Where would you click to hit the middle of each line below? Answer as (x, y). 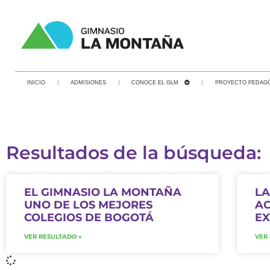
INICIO (36, 82)
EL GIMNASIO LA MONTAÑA (103, 192)
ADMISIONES (89, 82)
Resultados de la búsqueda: (133, 152)
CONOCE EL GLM (155, 82)
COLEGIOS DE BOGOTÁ (89, 217)
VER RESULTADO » (53, 236)
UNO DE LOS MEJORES (88, 205)
